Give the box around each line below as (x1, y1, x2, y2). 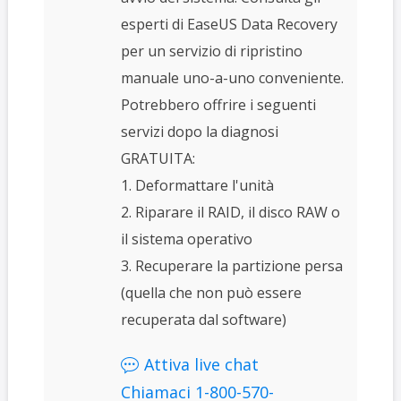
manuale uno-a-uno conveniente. (120, 68, 344, 89)
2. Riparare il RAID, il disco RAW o (120, 202, 340, 223)
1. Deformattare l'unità (120, 175, 274, 196)
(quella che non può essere (120, 283, 302, 303)
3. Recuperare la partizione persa (120, 256, 343, 277)
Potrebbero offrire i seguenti (120, 95, 316, 115)
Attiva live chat (143, 354, 259, 376)
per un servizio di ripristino (120, 41, 303, 62)
